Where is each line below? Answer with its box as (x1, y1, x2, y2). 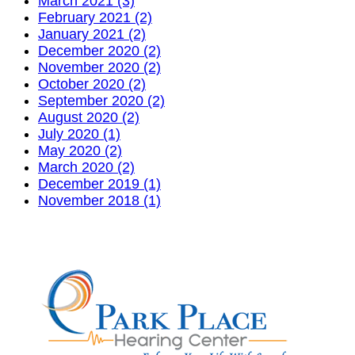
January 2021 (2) (38, 25, 146, 42)
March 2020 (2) (38, 158, 135, 175)
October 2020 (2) (38, 75, 146, 92)
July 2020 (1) (38, 125, 120, 142)
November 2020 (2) (38, 59, 161, 75)
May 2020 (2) (38, 142, 122, 158)
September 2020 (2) (38, 92, 165, 109)
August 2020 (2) (38, 109, 139, 125)
